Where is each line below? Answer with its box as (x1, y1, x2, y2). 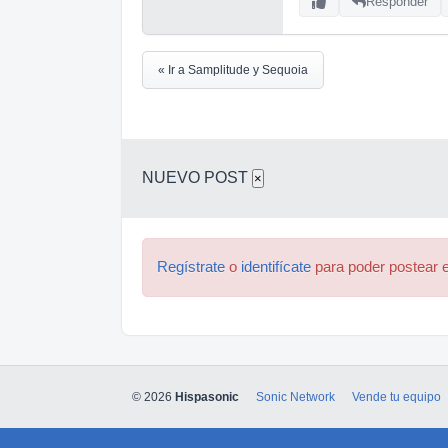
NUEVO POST (142, 168, 252, 186)
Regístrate (157, 258, 225, 275)
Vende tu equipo (352, 390, 441, 404)
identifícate (241, 258, 311, 275)
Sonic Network (256, 390, 335, 404)
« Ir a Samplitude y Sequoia (158, 62, 308, 77)
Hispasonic (175, 390, 239, 404)
